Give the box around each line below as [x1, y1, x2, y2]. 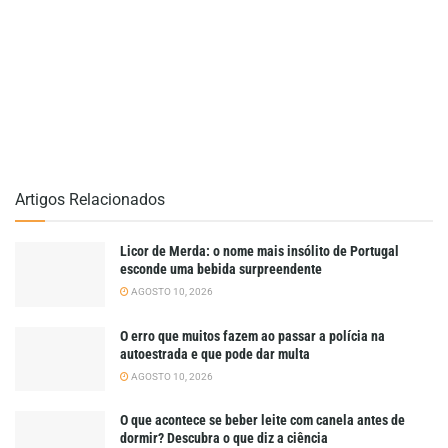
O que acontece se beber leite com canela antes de [120, 412, 405, 429]
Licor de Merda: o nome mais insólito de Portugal [120, 243, 399, 260]
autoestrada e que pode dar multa [120, 345, 310, 362]
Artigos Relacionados [15, 190, 165, 210]
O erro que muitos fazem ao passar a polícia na [120, 327, 385, 344]
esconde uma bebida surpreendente [120, 261, 322, 278]
